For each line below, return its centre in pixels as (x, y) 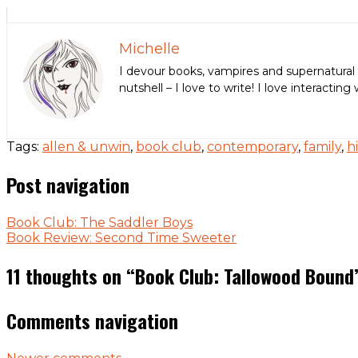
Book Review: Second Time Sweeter (121, 238)
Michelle (149, 49)
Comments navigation (92, 321)
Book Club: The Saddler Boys (99, 223)
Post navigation (68, 185)
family (322, 147)
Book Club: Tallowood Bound (245, 276)
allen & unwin (86, 147)
